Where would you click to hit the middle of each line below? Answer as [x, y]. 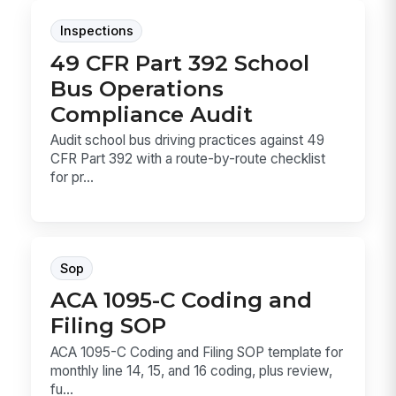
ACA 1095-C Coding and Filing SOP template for [197, 352]
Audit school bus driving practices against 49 [188, 141]
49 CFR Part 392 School [180, 62]
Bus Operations [137, 88]
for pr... [72, 178]
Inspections [96, 31]
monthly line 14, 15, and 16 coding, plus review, [192, 370]
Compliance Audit [152, 114]
